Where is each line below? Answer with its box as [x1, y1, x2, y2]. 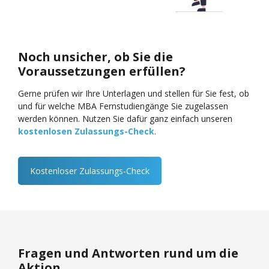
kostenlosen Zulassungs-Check [18, 125, 154, 137]
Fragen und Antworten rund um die [18, 244, 238, 261]
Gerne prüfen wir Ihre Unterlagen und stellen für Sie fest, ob [18, 87, 249, 99]
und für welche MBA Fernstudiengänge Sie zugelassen [18, 100, 228, 112]
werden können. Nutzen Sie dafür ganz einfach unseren [18, 112, 232, 124]
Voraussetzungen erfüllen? [18, 62, 186, 79]
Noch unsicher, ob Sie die [18, 48, 173, 65]
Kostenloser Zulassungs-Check [30, 165, 150, 177]
